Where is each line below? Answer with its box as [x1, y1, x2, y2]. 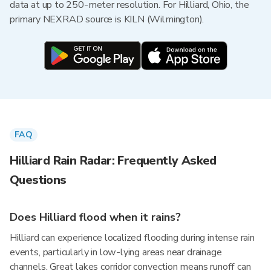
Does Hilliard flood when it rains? [10, 210, 181, 224]
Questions [10, 172, 67, 188]
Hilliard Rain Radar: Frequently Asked [10, 152, 217, 169]
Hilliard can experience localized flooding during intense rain [10, 231, 255, 244]
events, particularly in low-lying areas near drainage [10, 246, 222, 259]
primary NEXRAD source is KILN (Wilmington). [10, 13, 204, 26]
